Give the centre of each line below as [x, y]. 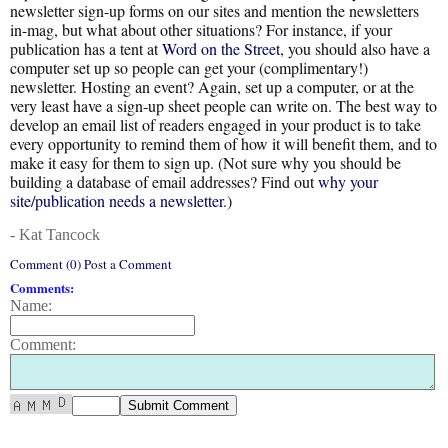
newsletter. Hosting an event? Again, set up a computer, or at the [212, 86]
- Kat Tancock [55, 234]
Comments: [42, 287]
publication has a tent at [86, 48]
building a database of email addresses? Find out [164, 181]
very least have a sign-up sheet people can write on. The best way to [223, 105]
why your [348, 181]
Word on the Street [221, 48]
